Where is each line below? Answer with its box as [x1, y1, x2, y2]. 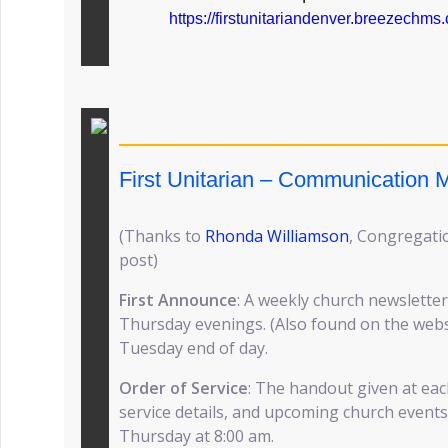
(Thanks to [119, 225, 205, 247]
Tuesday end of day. [119, 337, 272, 359]
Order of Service [119, 377, 248, 399]
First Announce [119, 289, 237, 311]
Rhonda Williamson [205, 225, 349, 247]
